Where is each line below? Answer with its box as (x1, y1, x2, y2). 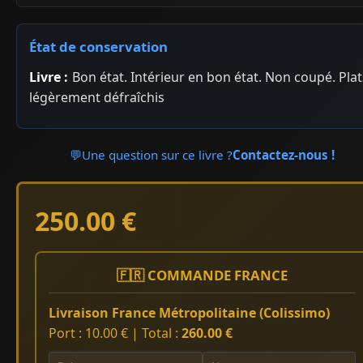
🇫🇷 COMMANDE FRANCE (117, 265, 288, 284)
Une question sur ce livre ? (82, 146, 233, 163)
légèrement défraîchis (29, 88, 164, 106)
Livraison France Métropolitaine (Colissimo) (49, 303, 330, 322)
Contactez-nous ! (233, 146, 335, 163)
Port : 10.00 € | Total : (49, 323, 181, 342)
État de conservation (29, 36, 168, 56)
